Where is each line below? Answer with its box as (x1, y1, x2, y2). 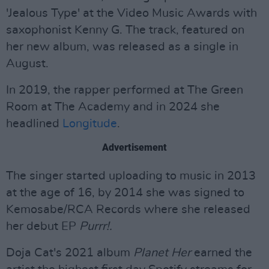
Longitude (62, 118, 117, 130)
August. (6, 58, 49, 70)
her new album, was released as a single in (6, 41, 238, 53)
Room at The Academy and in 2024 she (6, 101, 220, 113)
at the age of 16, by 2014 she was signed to (6, 187, 244, 199)
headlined (6, 118, 62, 130)
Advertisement (102, 142, 167, 153)
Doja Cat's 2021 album (6, 247, 133, 259)
